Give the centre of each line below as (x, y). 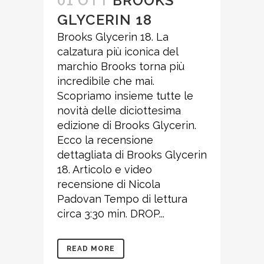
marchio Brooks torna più (121, 66)
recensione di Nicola (109, 184)
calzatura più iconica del (118, 51)
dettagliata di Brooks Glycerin (132, 154)
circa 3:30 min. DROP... (111, 213)
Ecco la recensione (105, 140)
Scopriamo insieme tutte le (125, 95)
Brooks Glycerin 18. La (113, 37)
